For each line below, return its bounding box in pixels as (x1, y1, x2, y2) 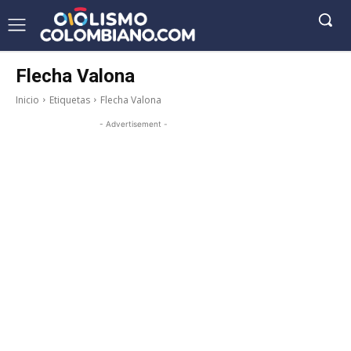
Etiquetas (49, 92, 90, 107)
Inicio (16, 92, 39, 107)
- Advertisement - (99, 118, 168, 128)
